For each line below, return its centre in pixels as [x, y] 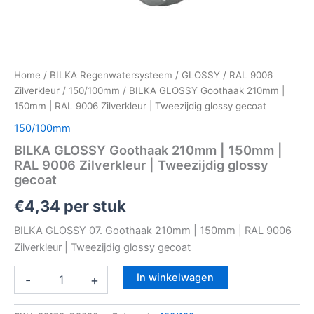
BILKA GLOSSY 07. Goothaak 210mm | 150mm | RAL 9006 [153, 230]
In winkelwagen [175, 278]
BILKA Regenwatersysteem [111, 75]
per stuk [93, 206]
